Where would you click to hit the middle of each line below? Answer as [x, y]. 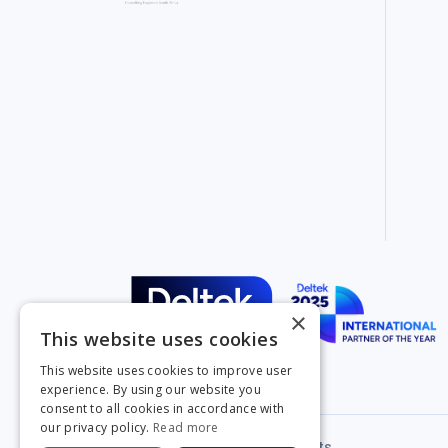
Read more [186, 427]
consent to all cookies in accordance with [162, 408]
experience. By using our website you [150, 389]
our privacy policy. [97, 427]
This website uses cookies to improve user [166, 370]
